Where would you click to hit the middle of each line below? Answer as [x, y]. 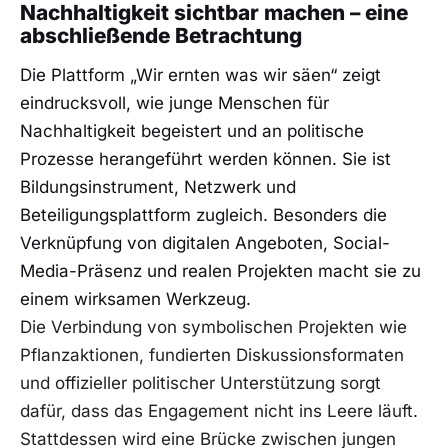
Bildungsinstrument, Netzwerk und [158, 187]
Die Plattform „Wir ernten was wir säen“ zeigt [200, 75]
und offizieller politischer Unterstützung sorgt [200, 383]
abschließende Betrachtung [161, 35]
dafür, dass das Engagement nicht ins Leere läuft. [219, 411]
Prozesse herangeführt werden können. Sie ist [205, 159]
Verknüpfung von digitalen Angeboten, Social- [205, 243]
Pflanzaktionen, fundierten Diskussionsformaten [212, 355]
